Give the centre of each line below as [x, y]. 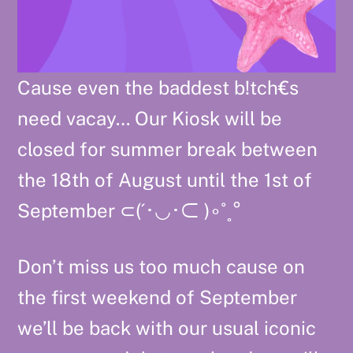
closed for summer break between [168, 149]
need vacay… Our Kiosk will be [150, 119]
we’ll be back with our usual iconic [167, 327]
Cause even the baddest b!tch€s [158, 88]
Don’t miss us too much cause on [162, 266]
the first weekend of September [158, 297]
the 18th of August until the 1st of [165, 180]
